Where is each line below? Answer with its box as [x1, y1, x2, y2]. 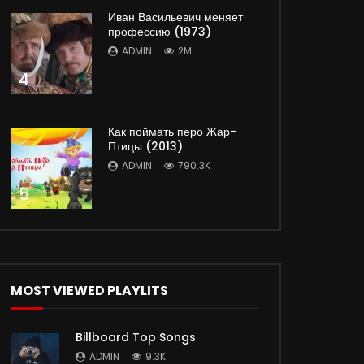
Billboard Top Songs [76, 328, 196, 345]
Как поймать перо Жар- [108, 123, 236, 140]
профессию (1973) [108, 23, 211, 40]
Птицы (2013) [108, 137, 183, 154]
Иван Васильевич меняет [108, 8, 243, 25]
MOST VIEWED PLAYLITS [11, 280, 168, 300]
